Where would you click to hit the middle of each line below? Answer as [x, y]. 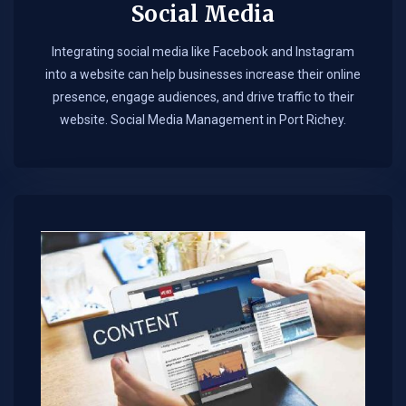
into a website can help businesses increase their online [203, 75]
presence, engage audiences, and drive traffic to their [203, 97]
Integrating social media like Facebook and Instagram [203, 52]
